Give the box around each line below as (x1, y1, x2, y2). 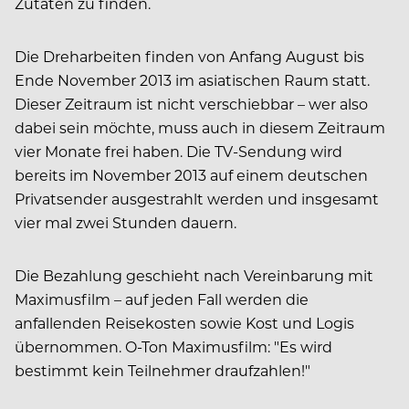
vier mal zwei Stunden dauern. (15, 213, 236, 233)
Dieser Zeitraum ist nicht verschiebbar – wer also (15, 94, 368, 114)
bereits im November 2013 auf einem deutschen (15, 165, 368, 185)
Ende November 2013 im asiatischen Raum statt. (15, 70, 370, 90)
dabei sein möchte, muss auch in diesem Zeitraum (15, 118, 385, 138)
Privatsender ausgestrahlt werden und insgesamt (15, 189, 379, 209)
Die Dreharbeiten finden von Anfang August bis (15, 47, 364, 67)
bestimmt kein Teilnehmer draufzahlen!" (15, 361, 310, 381)
